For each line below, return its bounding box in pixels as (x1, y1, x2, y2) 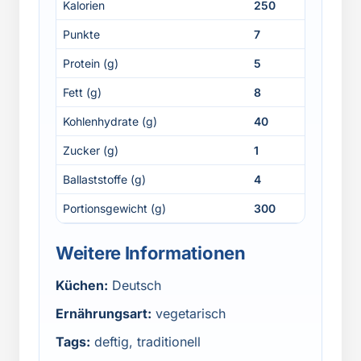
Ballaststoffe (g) (63, 172, 146, 186)
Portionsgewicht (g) (63, 201, 166, 215)
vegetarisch (156, 305, 226, 322)
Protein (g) (63, 56, 118, 70)
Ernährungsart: (56, 305, 151, 322)
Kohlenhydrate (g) (63, 114, 157, 128)
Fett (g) (63, 85, 102, 99)
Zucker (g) (63, 143, 118, 157)
